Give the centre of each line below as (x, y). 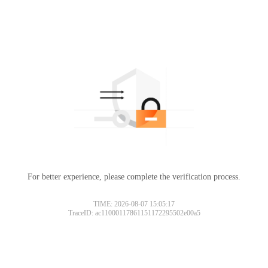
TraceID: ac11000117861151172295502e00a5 (134, 213)
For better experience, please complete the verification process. (134, 176)
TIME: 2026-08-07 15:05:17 (134, 204)
